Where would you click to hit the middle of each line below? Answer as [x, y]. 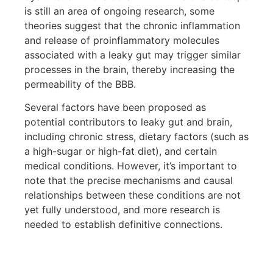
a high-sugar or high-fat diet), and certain [121, 151]
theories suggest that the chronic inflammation [132, 25]
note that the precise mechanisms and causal [129, 181]
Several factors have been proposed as [115, 108]
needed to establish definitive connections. [123, 225]
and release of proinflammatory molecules [122, 40]
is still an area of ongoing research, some [119, 11]
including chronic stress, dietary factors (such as [136, 137]
